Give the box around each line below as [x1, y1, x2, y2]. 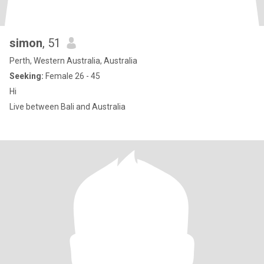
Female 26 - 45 [44, 71, 100, 81]
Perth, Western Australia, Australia [9, 56, 137, 65]
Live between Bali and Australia [9, 102, 126, 111]
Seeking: [9, 71, 44, 81]
